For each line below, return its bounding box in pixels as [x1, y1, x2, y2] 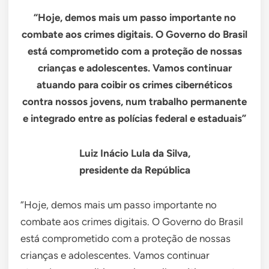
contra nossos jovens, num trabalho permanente [22, 95, 247, 108]
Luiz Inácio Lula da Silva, [79, 147, 190, 160]
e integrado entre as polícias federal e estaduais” [23, 112, 246, 125]
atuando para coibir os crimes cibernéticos [37, 79, 232, 91]
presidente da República [79, 164, 190, 177]
